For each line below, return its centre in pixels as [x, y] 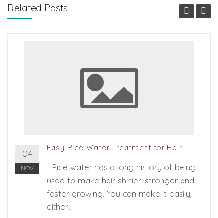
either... [59, 207]
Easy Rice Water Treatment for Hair [114, 148]
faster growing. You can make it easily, [119, 194]
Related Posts [37, 8]
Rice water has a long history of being [121, 167]
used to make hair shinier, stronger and [120, 181]
